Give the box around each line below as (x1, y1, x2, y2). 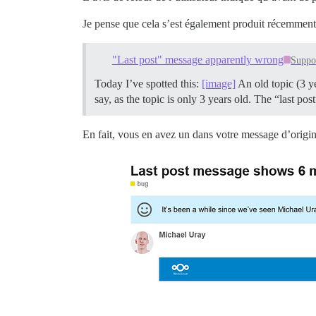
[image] (202, 77, 236, 90)
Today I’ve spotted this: (95, 77, 202, 90)
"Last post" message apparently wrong (111, 53, 284, 66)
